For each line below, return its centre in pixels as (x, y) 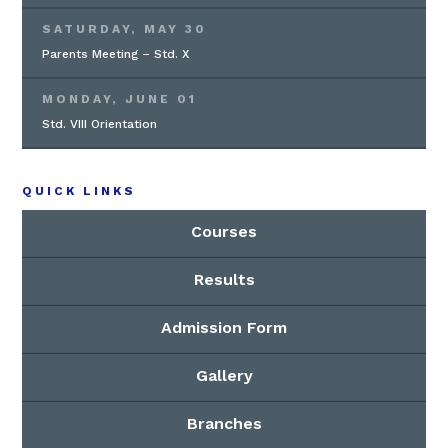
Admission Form (224, 327)
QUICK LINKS (79, 191)
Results (224, 279)
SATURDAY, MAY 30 (125, 29)
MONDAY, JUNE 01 (120, 99)
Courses (224, 231)
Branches (224, 423)
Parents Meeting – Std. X (116, 54)
